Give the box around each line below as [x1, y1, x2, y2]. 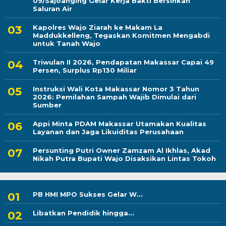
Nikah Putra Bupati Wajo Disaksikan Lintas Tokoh [33, 154, 216, 163]
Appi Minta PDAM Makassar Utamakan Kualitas [33, 120, 206, 128]
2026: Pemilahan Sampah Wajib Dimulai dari [33, 93, 196, 101]
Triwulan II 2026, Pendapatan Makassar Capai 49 [33, 58, 214, 67]
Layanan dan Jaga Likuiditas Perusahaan [33, 128, 184, 136]
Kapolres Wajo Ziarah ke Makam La [33, 23, 162, 32]
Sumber [33, 101, 62, 109]
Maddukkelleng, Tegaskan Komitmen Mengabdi [33, 31, 210, 40]
